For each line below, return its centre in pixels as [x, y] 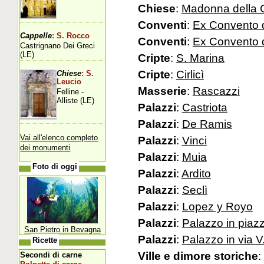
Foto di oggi [55, 166]
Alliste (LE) [76, 100]
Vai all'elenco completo [59, 137]
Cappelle [36, 36]
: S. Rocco [71, 36]
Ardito [196, 174]
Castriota [204, 108]
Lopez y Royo [217, 207]
